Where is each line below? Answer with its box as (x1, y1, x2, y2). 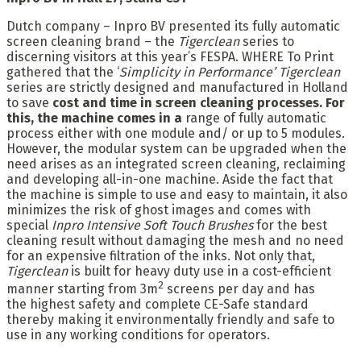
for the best (253, 217, 327, 233)
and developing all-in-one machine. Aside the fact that (6, 171, 333, 187)
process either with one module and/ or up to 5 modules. (6, 125, 345, 141)
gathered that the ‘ (6, 64, 119, 80)
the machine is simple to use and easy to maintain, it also (6, 186, 347, 202)
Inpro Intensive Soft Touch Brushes (52, 217, 253, 233)
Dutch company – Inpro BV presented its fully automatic (6, 18, 340, 34)
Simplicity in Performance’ (119, 64, 276, 80)
